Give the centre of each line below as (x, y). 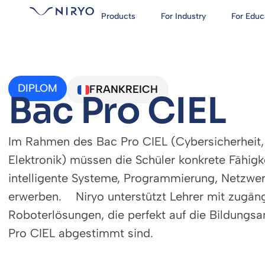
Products (118, 16)
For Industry (183, 16)
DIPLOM (38, 88)
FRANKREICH (124, 89)
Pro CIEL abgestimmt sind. (81, 233)
